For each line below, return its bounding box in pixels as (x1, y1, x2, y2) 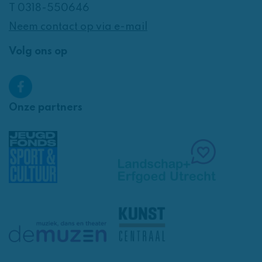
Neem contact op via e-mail (9, 21, 147, 32)
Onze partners (9, 102, 82, 113)
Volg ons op (9, 46, 67, 57)
